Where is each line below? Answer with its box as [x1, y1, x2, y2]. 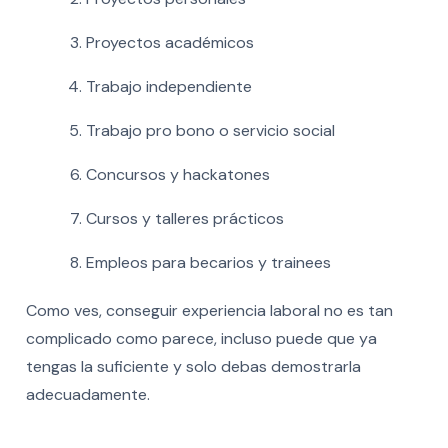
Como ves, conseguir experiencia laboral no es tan [25, 299, 393, 321]
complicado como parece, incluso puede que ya [25, 327, 377, 349]
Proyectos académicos [85, 31, 254, 53]
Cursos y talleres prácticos [85, 207, 284, 229]
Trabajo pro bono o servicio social [85, 119, 335, 141]
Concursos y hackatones [85, 163, 270, 185]
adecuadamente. [25, 383, 150, 405]
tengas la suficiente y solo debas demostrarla [25, 355, 361, 377]
